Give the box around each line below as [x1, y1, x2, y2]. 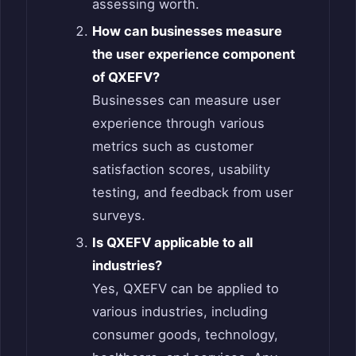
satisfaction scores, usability [91, 161, 270, 178]
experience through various [91, 115, 265, 132]
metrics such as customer [91, 138, 253, 155]
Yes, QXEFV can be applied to [91, 281, 279, 297]
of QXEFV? [91, 69, 160, 86]
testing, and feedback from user [91, 184, 293, 201]
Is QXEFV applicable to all [91, 234, 253, 251]
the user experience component [91, 46, 295, 63]
